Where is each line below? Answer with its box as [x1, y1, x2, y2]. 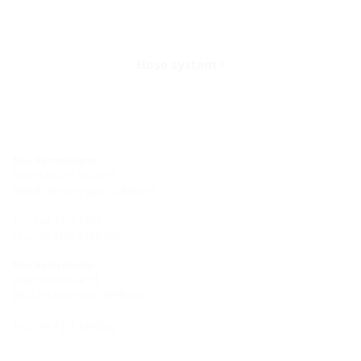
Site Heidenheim [13, 258, 93, 272]
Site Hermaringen [13, 153, 98, 168]
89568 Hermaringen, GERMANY [13, 184, 156, 198]
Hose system [136, 56, 221, 74]
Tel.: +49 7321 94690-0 [13, 319, 115, 334]
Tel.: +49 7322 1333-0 [13, 214, 110, 229]
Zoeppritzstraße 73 [13, 273, 98, 288]
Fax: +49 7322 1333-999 [13, 230, 120, 244]
